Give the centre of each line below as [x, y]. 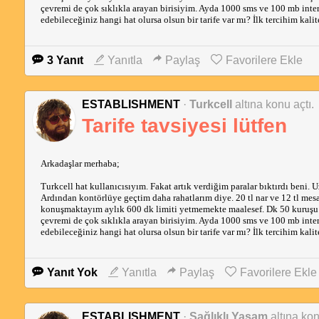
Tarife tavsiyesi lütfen [184, 126]
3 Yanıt [65, 60]
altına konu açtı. [274, 104]
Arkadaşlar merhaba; [80, 163]
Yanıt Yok [72, 272]
